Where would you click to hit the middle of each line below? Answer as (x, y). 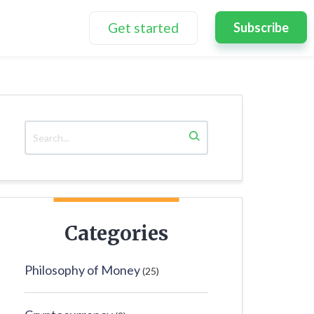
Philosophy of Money (82, 270)
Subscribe (261, 27)
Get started (143, 28)
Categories (116, 233)
